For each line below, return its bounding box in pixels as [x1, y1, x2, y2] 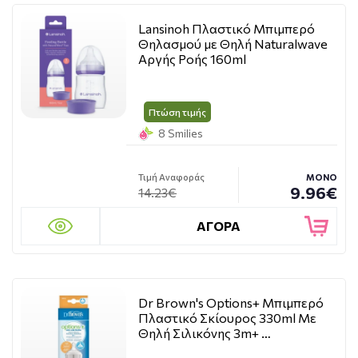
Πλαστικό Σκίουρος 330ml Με [138, 310, 316, 325]
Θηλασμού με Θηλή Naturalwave [138, 36, 328, 51]
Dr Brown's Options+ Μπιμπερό [138, 295, 324, 310]
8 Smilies [158, 126, 203, 140]
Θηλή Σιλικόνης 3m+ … [138, 325, 271, 340]
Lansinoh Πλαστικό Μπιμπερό [138, 21, 315, 36]
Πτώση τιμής [148, 106, 206, 117]
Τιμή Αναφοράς [138, 172, 205, 182]
